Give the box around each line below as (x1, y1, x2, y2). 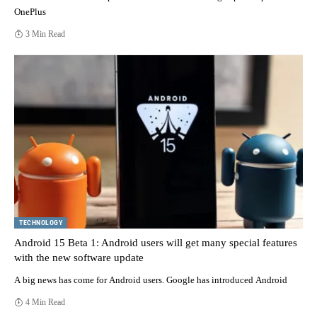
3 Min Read (25, 28, 66, 39)
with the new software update (14, 251, 144, 263)
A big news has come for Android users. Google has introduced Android (14, 274, 287, 285)
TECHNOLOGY (19, 218, 62, 226)
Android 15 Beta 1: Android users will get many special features (14, 236, 297, 248)
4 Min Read (25, 296, 66, 307)
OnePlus (14, 6, 46, 17)
